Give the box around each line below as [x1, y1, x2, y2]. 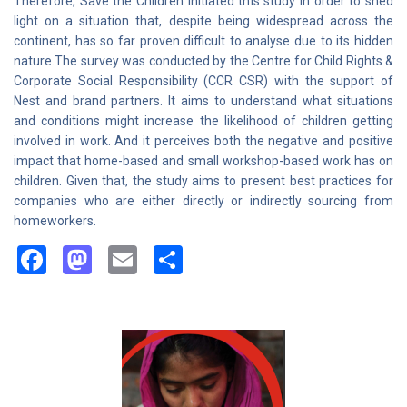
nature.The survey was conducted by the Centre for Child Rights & [14, 54, 393, 68]
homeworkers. [14, 213, 96, 228]
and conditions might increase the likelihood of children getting [14, 114, 393, 128]
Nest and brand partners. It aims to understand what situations [14, 94, 393, 108]
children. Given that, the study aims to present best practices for [14, 174, 393, 188]
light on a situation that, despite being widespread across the [14, 14, 393, 28]
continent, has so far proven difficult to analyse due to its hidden [14, 34, 393, 48]
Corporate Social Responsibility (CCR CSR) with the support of [14, 74, 393, 88]
